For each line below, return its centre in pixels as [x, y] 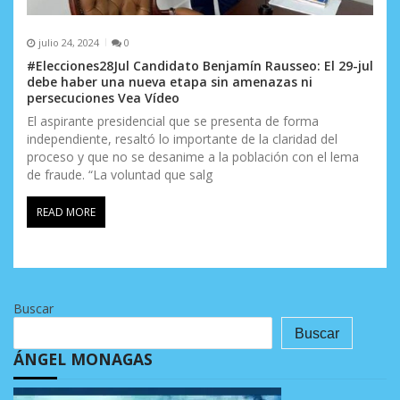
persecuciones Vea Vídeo [103, 98]
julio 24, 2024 [68, 42]
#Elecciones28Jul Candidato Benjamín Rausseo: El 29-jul [200, 66]
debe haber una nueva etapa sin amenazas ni [170, 82]
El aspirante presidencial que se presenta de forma [173, 121]
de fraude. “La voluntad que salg [120, 175]
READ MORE [66, 212]
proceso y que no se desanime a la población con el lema [193, 157]
